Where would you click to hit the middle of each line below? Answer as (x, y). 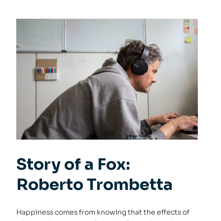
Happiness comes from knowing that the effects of (103, 212)
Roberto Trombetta (95, 184)
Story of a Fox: (74, 164)
